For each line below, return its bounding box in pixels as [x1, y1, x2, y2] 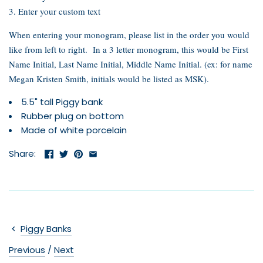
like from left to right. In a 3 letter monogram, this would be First [9, 43, 248, 56]
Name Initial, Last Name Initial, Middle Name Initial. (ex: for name [9, 58, 252, 70]
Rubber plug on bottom [21, 110, 124, 123]
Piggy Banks [21, 222, 72, 235]
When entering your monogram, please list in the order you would [9, 29, 249, 41]
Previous [9, 244, 45, 257]
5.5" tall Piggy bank [21, 96, 103, 109]
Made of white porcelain [21, 124, 129, 137]
